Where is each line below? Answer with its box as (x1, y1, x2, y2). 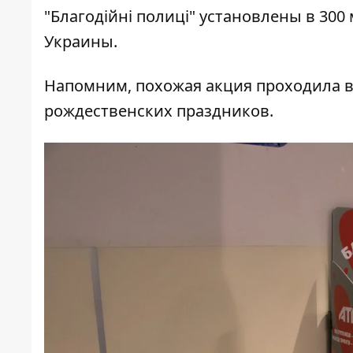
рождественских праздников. (44, 100, 273, 122)
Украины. (44, 31, 117, 53)
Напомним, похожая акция (44, 75, 256, 97)
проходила (256, 75, 340, 97)
